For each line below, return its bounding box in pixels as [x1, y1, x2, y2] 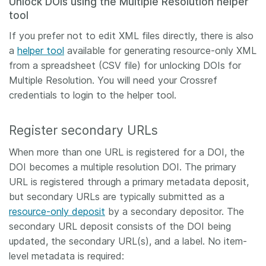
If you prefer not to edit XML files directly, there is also [9, 30, 254, 42]
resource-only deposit [9, 205, 105, 217]
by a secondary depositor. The [105, 205, 244, 217]
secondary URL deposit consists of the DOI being [9, 220, 231, 232]
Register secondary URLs [9, 123, 161, 138]
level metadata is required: [9, 250, 124, 262]
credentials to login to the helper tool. [9, 89, 176, 101]
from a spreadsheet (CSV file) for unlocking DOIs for [9, 59, 241, 71]
